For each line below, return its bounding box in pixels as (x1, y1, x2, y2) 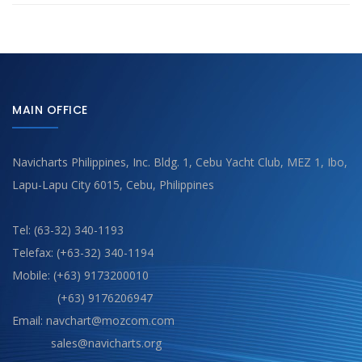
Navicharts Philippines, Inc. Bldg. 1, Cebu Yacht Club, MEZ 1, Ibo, (12, 154, 347, 170)
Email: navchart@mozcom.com (12, 312, 175, 328)
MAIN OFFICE (12, 101, 88, 118)
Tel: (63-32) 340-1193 (12, 221, 124, 238)
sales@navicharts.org (12, 335, 162, 351)
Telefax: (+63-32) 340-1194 (12, 244, 154, 260)
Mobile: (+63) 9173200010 (12, 267, 149, 283)
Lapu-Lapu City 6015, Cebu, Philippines (12, 176, 214, 192)
